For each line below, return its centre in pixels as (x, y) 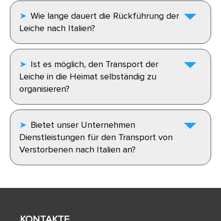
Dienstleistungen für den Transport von (96, 137)
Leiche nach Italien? (57, 28)
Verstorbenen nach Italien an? (77, 150)
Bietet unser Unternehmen (83, 125)
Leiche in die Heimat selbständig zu (88, 77)
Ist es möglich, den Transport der (94, 64)
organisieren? (44, 89)
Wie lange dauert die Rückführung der (105, 16)
